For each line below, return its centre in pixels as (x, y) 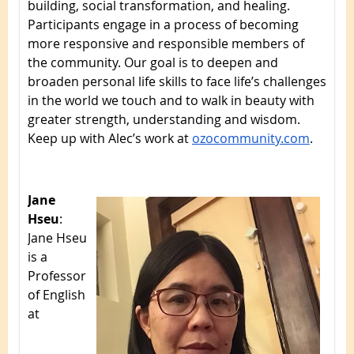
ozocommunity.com (251, 138)
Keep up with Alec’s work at (108, 138)
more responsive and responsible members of (166, 43)
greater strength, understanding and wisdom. (164, 119)
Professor (57, 275)
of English (56, 294)
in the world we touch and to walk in (136, 100)
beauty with (280, 100)
